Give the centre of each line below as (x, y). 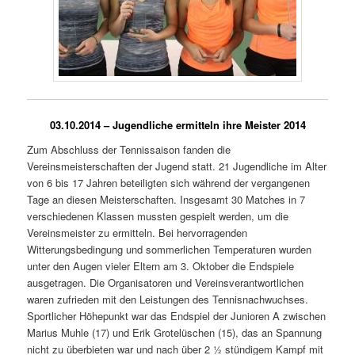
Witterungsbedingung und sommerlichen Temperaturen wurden (170, 250)
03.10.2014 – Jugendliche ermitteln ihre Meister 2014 (177, 124)
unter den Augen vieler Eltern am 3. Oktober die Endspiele (161, 266)
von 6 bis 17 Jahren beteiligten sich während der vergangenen (169, 183)
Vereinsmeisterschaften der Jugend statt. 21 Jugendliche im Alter (177, 166)
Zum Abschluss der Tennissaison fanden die (129, 150)
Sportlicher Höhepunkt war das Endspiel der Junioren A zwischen (177, 316)
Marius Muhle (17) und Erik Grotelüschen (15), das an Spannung (175, 333)
